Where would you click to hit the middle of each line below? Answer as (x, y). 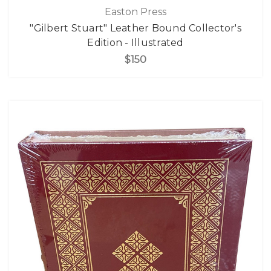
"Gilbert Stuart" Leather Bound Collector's (135, 28)
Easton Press (135, 11)
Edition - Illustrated (135, 42)
